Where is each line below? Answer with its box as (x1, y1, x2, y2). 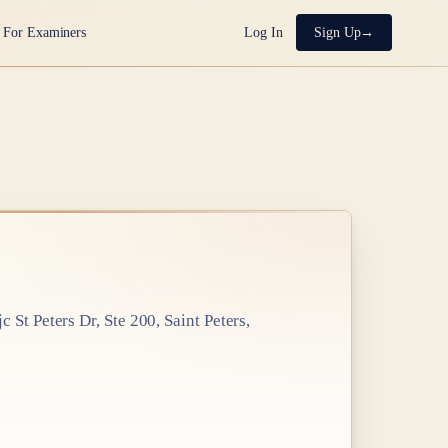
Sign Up (313, 25, 361, 41)
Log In (244, 25, 283, 41)
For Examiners (3, 25, 87, 41)
